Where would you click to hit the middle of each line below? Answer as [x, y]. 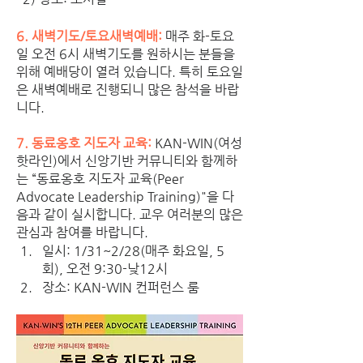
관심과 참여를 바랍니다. [82, 232]
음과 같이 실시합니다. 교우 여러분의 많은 [130, 214]
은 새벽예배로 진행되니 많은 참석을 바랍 [128, 89]
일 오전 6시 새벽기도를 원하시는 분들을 [126, 53]
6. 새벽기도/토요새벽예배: [89, 36]
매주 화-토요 [198, 36]
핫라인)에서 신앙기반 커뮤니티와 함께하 [127, 160]
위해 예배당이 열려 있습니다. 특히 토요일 [130, 71]
